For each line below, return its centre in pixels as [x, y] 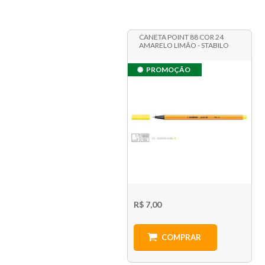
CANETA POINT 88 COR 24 [181, 37]
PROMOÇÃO [168, 70]
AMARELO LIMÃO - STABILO [184, 46]
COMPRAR [181, 237]
